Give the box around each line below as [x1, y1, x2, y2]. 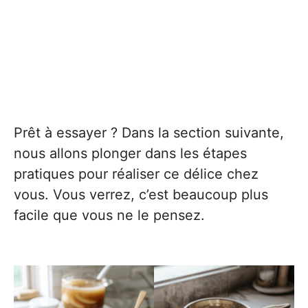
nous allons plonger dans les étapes [14, 145, 247, 162]
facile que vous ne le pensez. [14, 207, 205, 224]
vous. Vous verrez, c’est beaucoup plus [14, 186, 268, 203]
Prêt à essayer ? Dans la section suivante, [14, 124, 284, 142]
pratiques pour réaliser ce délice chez [14, 166, 258, 183]
